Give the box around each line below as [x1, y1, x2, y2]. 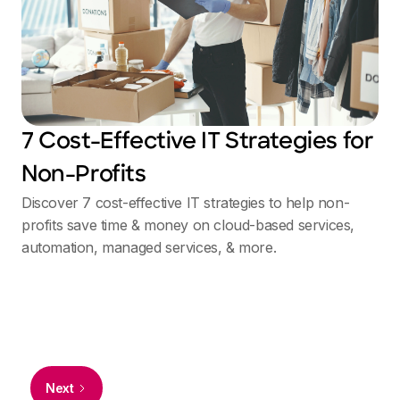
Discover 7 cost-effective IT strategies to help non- [21, 193, 350, 212]
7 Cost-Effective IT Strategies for [21, 130, 374, 154]
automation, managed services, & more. [21, 237, 277, 256]
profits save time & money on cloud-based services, [21, 215, 355, 234]
